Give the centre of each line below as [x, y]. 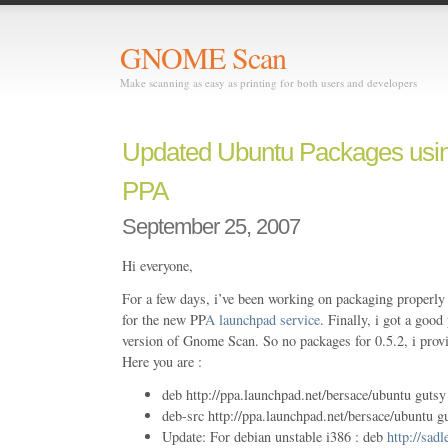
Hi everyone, [157, 265]
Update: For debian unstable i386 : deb [274, 436]
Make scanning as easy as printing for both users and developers [268, 82]
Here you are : [162, 361]
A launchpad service [262, 319]
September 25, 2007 [211, 226]
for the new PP [163, 319]
